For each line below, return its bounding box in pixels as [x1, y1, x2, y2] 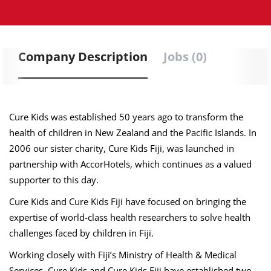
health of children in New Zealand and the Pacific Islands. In [9, 126, 256, 139]
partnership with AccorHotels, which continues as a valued [9, 158, 252, 170]
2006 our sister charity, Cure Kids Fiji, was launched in [9, 142, 234, 154]
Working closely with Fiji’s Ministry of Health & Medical [9, 249, 237, 261]
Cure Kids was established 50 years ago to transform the [9, 111, 243, 123]
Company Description [18, 48, 148, 65]
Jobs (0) [163, 48, 207, 65]
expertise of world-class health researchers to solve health [9, 211, 250, 223]
